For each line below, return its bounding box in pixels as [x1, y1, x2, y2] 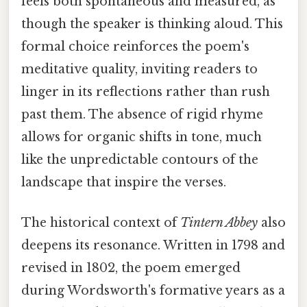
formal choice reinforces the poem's [21, 39, 249, 54]
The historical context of [21, 215, 180, 231]
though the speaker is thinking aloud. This [21, 16, 283, 32]
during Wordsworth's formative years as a [21, 283, 285, 299]
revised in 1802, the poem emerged [21, 260, 241, 276]
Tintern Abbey [180, 215, 258, 231]
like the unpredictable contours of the [21, 152, 258, 167]
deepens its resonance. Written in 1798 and [21, 238, 285, 254]
